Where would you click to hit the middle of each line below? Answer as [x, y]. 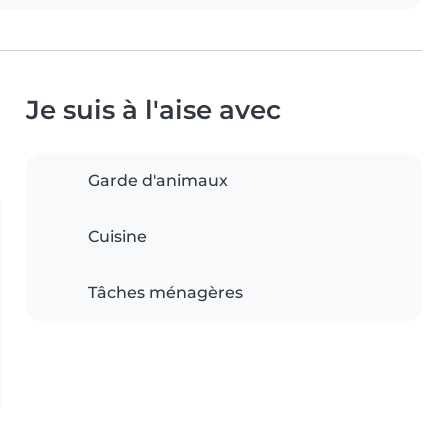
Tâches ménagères [165, 293]
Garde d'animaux [158, 181]
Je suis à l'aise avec [153, 110]
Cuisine [117, 237]
